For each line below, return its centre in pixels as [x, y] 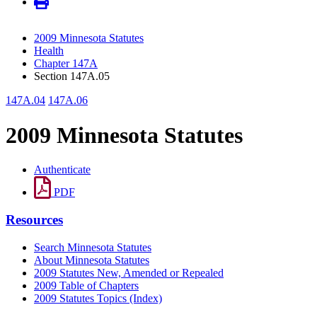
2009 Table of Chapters [86, 285]
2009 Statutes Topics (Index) [98, 298]
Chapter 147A [66, 64]
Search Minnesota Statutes [93, 247]
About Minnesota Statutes [92, 260]
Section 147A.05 [72, 76]
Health [49, 51]
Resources [34, 219]
